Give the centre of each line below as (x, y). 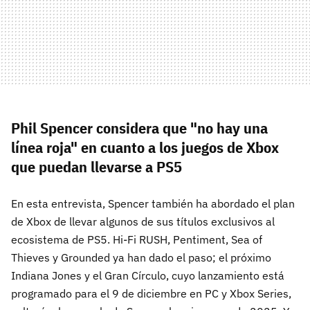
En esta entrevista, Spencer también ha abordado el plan (153, 204)
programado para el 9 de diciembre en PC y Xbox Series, (151, 294)
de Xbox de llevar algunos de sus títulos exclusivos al (143, 222)
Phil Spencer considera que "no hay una (139, 128)
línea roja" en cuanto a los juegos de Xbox (145, 147)
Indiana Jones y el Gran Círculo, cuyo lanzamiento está (148, 276)
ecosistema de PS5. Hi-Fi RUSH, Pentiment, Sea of (137, 240)
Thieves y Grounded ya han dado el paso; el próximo (141, 258)
